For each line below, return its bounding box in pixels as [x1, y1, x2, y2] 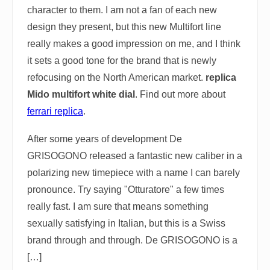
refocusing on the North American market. [27, 72, 206, 83]
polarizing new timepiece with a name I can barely [27, 168, 240, 178]
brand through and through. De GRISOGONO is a [27, 235, 237, 246]
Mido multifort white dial [27, 89, 135, 100]
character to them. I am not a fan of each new [27, 5, 217, 16]
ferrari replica [27, 106, 83, 117]
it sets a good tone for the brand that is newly [27, 55, 216, 66]
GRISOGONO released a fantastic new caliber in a [27, 151, 242, 162]
